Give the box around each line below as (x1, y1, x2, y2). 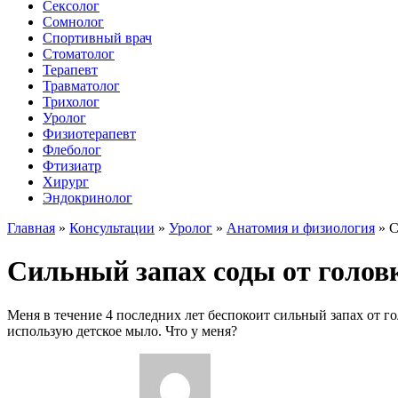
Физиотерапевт (43, 126, 136, 141)
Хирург (43, 174, 89, 189)
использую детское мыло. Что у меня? (7, 322, 237, 338)
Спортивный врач (43, 30, 152, 45)
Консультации (69, 220, 155, 235)
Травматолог (43, 78, 120, 93)
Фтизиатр (43, 158, 101, 173)
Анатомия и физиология (227, 220, 375, 235)
